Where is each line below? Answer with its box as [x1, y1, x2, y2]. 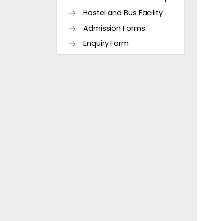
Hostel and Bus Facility [83, 8, 163, 18]
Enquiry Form [83, 38, 129, 48]
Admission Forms [83, 23, 145, 33]
